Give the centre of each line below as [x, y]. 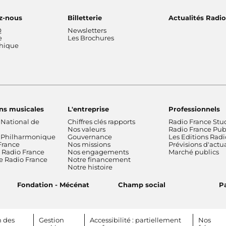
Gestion [52, 220]
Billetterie [85, 17]
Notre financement [99, 159]
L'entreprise [88, 109]
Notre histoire [90, 167]
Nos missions [89, 144]
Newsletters [87, 30]
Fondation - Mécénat [53, 184]
